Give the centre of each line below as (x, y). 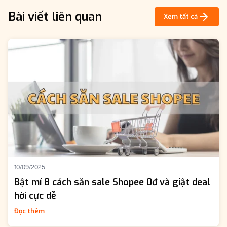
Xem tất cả (181, 17)
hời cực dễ (35, 196)
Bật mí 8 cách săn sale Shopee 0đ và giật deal (112, 183)
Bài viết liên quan (55, 16)
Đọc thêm (29, 211)
